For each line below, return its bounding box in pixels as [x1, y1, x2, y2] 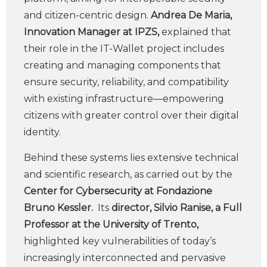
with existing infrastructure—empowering [24, 93, 224, 104]
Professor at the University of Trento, [24, 219, 198, 230]
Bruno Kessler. [24, 202, 93, 213]
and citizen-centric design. [24, 10, 151, 21]
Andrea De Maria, [151, 10, 232, 21]
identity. [24, 126, 61, 138]
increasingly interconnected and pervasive [24, 252, 226, 263]
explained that [159, 26, 231, 38]
